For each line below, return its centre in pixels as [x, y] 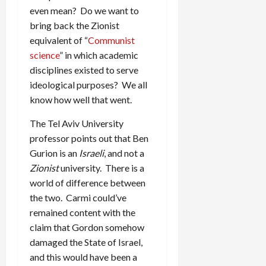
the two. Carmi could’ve [78, 197]
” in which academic [99, 55]
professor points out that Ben [89, 138]
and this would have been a [83, 256]
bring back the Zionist [75, 25]
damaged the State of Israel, [86, 242]
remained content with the [83, 212]
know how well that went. [81, 99]
